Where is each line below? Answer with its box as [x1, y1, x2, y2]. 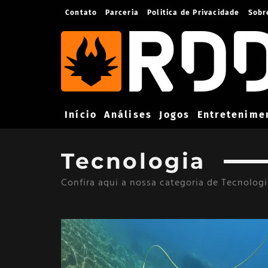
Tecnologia [61, 148, 206, 174]
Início [65, 108, 98, 120]
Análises [104, 108, 153, 120]
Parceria [105, 8, 139, 17]
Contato [65, 8, 98, 17]
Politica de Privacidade [147, 8, 240, 17]
